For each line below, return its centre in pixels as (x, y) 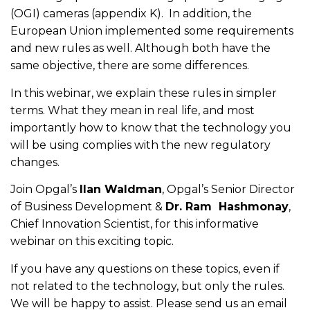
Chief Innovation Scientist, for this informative (135, 224)
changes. (35, 162)
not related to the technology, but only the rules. (147, 286)
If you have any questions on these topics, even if (145, 268)
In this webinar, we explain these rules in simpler (144, 93)
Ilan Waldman (121, 190)
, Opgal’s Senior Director (228, 190)
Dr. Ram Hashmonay (227, 207)
